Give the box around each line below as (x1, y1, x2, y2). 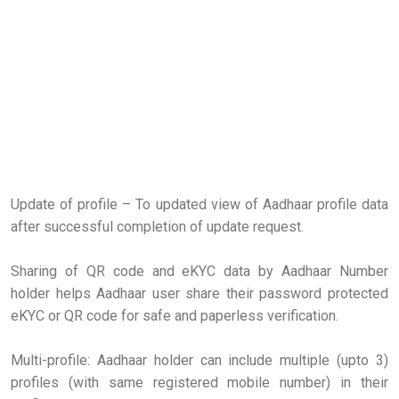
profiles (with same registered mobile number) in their (11, 373, 388, 391)
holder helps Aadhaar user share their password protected (11, 284, 388, 302)
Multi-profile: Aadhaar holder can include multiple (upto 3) (11, 351, 388, 369)
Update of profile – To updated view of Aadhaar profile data (11, 195, 388, 213)
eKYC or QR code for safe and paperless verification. (11, 306, 338, 324)
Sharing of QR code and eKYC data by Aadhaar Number (11, 262, 388, 280)
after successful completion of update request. (11, 217, 304, 235)
